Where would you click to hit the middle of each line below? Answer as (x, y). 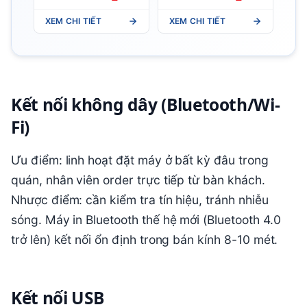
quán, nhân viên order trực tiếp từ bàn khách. (138, 180)
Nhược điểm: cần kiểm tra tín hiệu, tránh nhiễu (140, 200)
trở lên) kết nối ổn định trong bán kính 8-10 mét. (145, 240)
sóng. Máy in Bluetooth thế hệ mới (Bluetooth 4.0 (146, 220)
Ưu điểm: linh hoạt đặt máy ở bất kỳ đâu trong (140, 160)
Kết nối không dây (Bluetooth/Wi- (146, 105)
